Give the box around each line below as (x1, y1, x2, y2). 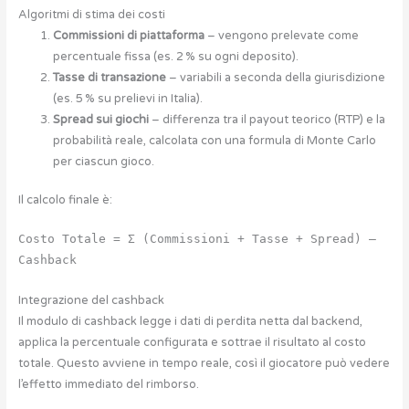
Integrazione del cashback (17, 292, 164, 308)
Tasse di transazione (52, 69, 166, 85)
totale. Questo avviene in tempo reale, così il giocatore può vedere (17, 355, 390, 371)
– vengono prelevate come (204, 27, 359, 43)
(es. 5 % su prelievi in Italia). (52, 90, 203, 106)
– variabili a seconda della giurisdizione (165, 69, 385, 85)
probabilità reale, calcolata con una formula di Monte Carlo (52, 132, 376, 148)
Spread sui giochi (52, 111, 149, 127)
